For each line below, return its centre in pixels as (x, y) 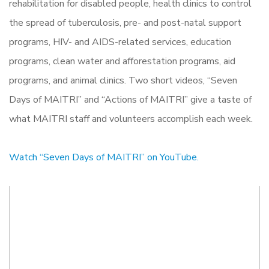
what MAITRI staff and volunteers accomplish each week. (131, 119)
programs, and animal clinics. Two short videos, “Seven (123, 80)
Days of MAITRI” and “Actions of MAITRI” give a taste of (130, 99)
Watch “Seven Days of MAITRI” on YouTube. (104, 157)
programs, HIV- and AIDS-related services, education (120, 42)
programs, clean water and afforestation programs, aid (122, 61)
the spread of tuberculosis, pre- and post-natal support (125, 23)
